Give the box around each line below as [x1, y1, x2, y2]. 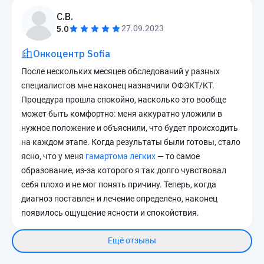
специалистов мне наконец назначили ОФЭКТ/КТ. [21, 80, 214, 90]
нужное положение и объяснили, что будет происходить [21, 123, 238, 133]
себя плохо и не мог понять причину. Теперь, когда [21, 179, 216, 189]
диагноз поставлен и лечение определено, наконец [21, 193, 217, 203]
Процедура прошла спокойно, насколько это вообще [21, 94, 226, 104]
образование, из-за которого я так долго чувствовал [21, 165, 226, 175]
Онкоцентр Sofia [33, 47, 110, 60]
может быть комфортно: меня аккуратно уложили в [21, 108, 222, 118]
